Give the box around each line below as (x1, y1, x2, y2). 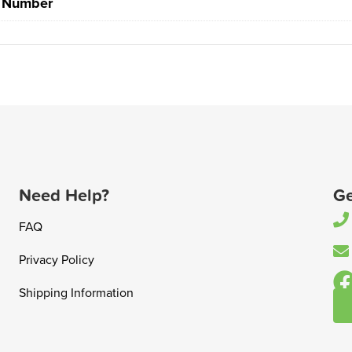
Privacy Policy (18, 252, 94, 269)
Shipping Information (18, 285, 134, 302)
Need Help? (18, 185, 109, 207)
